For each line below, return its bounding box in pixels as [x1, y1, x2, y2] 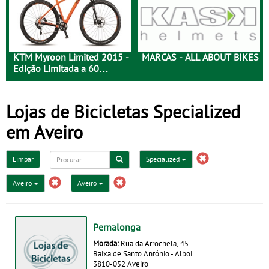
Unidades [13, 74, 52, 86]
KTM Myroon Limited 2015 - [13, 51, 129, 64]
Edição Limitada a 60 [13, 62, 99, 75]
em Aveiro [6, 120, 83, 144]
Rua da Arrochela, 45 [121, 238, 189, 248]
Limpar [13, 154, 34, 164]
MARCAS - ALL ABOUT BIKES [142, 51, 259, 64]
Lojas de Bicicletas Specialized [6, 100, 240, 123]
